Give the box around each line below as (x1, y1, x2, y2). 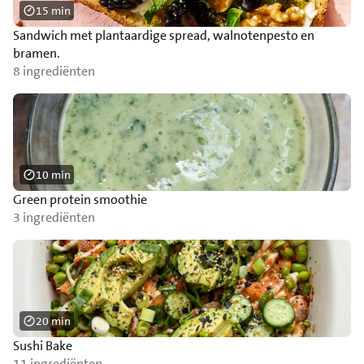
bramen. (13, 45, 60, 62)
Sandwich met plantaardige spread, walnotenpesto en (13, 27, 314, 44)
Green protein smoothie (13, 191, 147, 208)
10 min (36, 167, 71, 182)
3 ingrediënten (13, 209, 95, 226)
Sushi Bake (13, 337, 72, 354)
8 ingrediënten (13, 63, 95, 80)
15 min (36, 3, 71, 18)
